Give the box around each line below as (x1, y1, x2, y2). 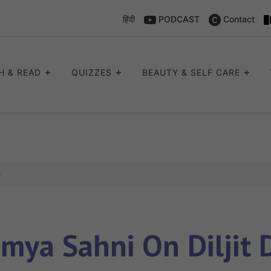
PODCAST (156, 14, 200, 24)
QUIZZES (71, 67, 112, 78)
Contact (221, 14, 255, 24)
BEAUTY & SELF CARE (142, 67, 240, 78)
